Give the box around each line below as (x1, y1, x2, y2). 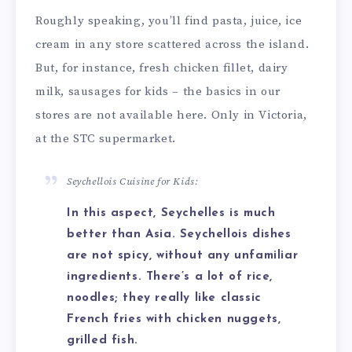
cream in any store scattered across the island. (35, 36, 310, 52)
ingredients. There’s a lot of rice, (67, 271, 273, 284)
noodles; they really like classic (67, 292, 262, 305)
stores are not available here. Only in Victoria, (35, 107, 307, 123)
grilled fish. (67, 335, 138, 347)
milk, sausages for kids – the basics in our (35, 83, 280, 99)
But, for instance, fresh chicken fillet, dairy (35, 60, 288, 75)
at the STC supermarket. (35, 130, 176, 146)
